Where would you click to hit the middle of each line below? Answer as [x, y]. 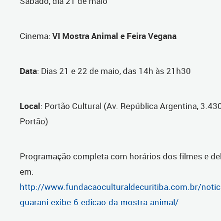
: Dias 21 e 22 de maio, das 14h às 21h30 [114, 71]
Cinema [34, 36]
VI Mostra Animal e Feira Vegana [114, 36]
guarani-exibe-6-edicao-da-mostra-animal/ [99, 202]
